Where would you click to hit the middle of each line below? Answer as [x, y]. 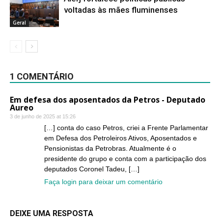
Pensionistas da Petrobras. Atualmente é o [110, 148]
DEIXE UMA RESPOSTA [52, 213]
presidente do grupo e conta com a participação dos [125, 159]
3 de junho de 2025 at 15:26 [43, 116]
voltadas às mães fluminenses [121, 10]
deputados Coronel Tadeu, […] [92, 169]
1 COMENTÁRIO [42, 76]
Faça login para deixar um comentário [103, 182]
